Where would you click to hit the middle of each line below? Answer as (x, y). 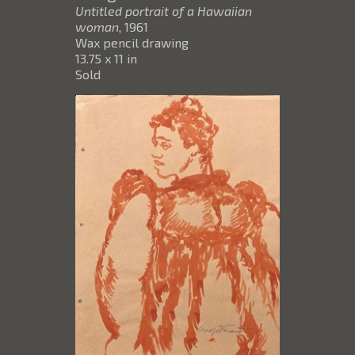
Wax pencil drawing (132, 43)
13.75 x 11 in (106, 59)
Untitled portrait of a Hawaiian (164, 11)
